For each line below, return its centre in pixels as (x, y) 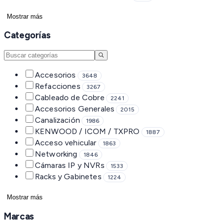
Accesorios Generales (75, 109)
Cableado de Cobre (70, 98)
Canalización (57, 120)
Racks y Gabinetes (68, 177)
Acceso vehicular (66, 143)
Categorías (27, 35)
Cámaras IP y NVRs (70, 165)
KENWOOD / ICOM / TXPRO (87, 132)
